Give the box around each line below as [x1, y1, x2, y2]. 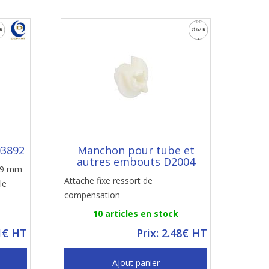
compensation [64, 189, 120, 201]
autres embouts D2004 [76, 154, 195, 169]
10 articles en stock [93, 208, 178, 219]
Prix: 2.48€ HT [136, 226, 207, 240]
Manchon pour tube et [77, 143, 195, 157]
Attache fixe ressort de [64, 175, 153, 186]
